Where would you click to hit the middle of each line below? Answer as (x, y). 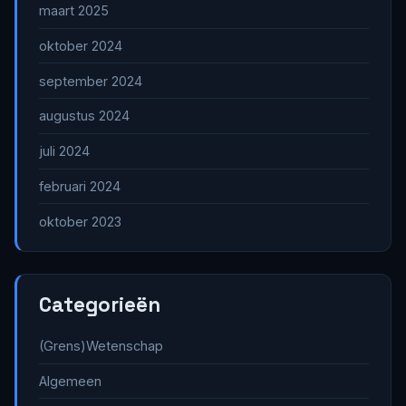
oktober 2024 (81, 45)
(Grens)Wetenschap (101, 346)
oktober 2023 (80, 221)
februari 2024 (80, 187)
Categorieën (100, 304)
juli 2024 (64, 151)
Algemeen (70, 381)
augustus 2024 (84, 116)
